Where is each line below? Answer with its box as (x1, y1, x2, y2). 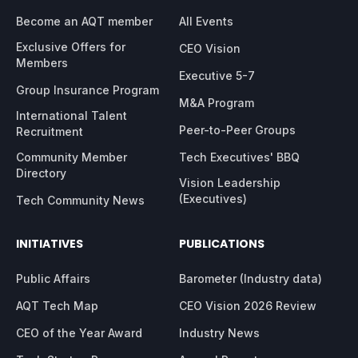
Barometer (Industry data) (179, 272, 322, 286)
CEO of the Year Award (16, 326, 142, 340)
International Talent (16, 109, 127, 123)
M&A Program (179, 96, 254, 110)
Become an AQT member (16, 14, 153, 29)
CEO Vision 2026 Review (179, 299, 316, 313)
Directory (16, 166, 66, 181)
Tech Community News (16, 193, 145, 208)
